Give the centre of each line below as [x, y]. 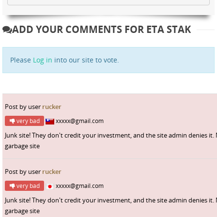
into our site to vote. [86, 60]
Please [22, 60]
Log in [43, 60]
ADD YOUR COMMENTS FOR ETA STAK [101, 29]
